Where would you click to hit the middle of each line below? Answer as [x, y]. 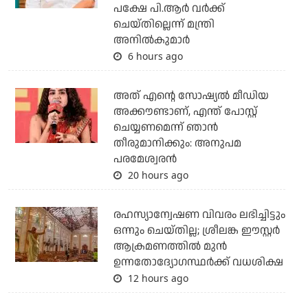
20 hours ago [156, 175]
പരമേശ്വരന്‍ [145, 159]
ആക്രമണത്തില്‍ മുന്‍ [170, 246]
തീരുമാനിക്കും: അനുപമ [177, 143]
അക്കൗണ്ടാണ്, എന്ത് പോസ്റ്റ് [185, 111]
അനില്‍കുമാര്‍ [151, 40]
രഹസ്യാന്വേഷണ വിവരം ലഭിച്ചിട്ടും [199, 214]
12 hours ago [156, 278]
